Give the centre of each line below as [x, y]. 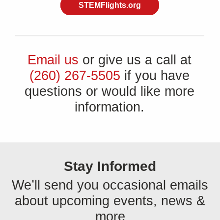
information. [110, 107]
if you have [155, 76]
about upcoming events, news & [110, 201]
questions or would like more [110, 91]
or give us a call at [135, 60]
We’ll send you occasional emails [110, 185]
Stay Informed [110, 166]
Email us [55, 60]
